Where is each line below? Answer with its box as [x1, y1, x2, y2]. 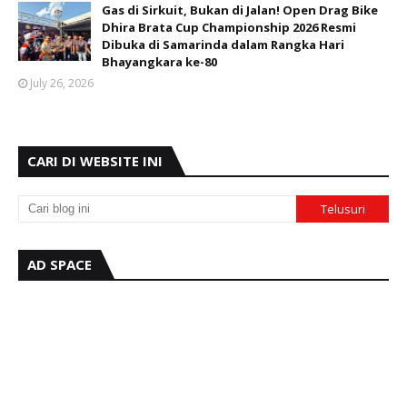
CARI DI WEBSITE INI [27, 152, 163, 170]
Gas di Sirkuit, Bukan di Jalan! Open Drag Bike [102, 2, 378, 18]
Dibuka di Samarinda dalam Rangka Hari [102, 36, 344, 53]
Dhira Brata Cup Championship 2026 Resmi [102, 19, 356, 35]
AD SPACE [27, 255, 92, 273]
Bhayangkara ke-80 [102, 54, 217, 70]
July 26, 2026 [30, 75, 94, 91]
